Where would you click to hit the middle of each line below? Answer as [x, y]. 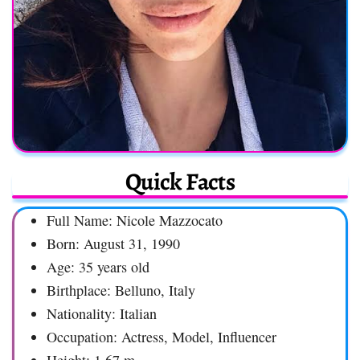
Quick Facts [180, 182]
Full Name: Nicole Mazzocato [135, 221]
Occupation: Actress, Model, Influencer [162, 337]
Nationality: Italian [102, 314]
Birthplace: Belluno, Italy [121, 290]
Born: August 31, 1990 [113, 244]
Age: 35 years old [98, 267]
